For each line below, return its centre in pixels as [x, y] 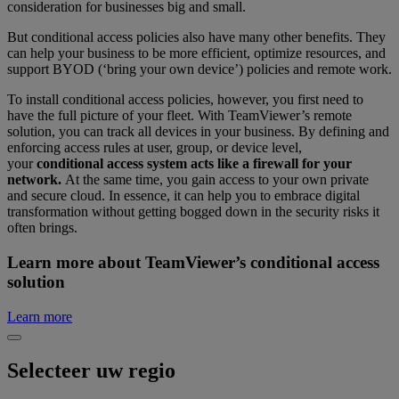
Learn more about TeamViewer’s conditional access [193, 262]
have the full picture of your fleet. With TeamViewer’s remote [179, 116]
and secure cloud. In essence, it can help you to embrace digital [183, 196]
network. [34, 180]
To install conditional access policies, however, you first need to [185, 100]
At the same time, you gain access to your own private [215, 180]
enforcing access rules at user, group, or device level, [155, 148]
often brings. [42, 228]
